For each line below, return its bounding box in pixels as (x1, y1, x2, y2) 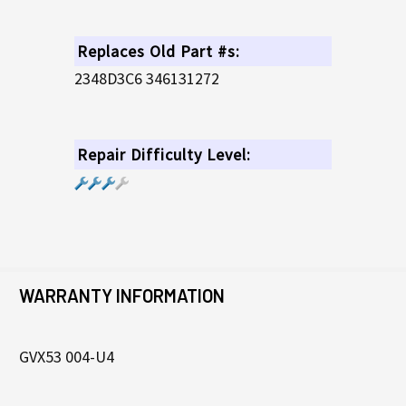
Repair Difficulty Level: (76, 143, 251, 165)
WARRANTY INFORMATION (18, 284, 225, 306)
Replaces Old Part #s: (76, 40, 240, 62)
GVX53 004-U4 (18, 345, 114, 367)
